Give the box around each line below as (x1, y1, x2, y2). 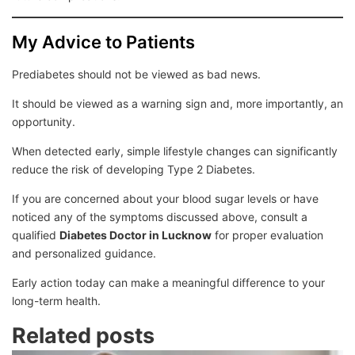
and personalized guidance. (12, 246, 156, 260)
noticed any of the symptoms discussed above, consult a (12, 209, 307, 223)
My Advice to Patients (12, 31, 195, 52)
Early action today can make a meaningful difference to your (12, 275, 325, 289)
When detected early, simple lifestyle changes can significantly (12, 143, 338, 158)
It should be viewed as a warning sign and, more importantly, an (12, 96, 343, 110)
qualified (12, 227, 59, 242)
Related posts (12, 322, 155, 349)
